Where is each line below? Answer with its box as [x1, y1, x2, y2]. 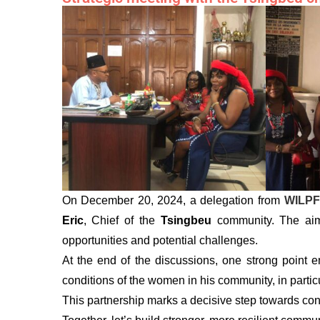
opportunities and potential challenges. [61, 234, 258, 246]
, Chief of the [83, 214, 161, 226]
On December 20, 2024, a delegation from [61, 194, 284, 206]
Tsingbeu [160, 214, 211, 226]
